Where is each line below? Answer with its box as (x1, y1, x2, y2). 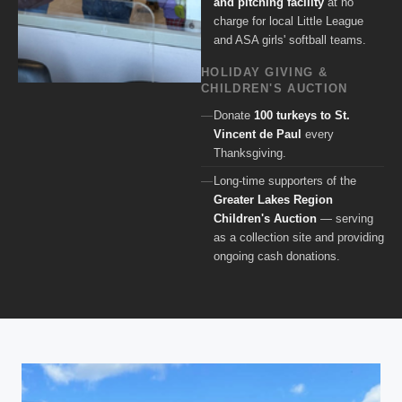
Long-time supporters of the (214, 173, 356, 188)
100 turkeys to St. (254, 108, 350, 122)
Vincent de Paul (214, 127, 301, 141)
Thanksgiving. (214, 145, 286, 160)
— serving (317, 211, 373, 225)
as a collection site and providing (214, 230, 384, 244)
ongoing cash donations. (214, 249, 340, 263)
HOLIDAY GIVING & (201, 66, 328, 80)
